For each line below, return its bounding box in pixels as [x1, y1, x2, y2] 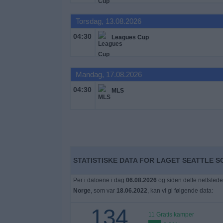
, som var [90, 187, 116, 194]
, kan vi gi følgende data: [147, 187, 213, 194]
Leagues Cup [111, 34, 149, 41]
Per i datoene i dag [73, 177, 126, 184]
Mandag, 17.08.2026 [75, 70, 142, 79]
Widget [7, 9, 32, 17]
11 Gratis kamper [148, 211, 194, 218]
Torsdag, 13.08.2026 [75, 17, 141, 25]
